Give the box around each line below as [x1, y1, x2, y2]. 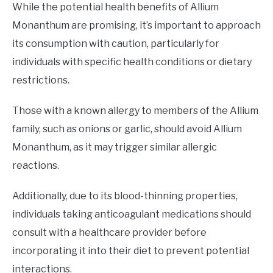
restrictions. [12, 74, 69, 86]
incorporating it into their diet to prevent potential [12, 244, 249, 257]
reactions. [12, 159, 59, 171]
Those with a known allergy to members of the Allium [12, 104, 258, 116]
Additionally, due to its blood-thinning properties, [12, 190, 238, 202]
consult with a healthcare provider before [12, 226, 207, 238]
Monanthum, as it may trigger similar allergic [12, 141, 217, 153]
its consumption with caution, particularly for [12, 37, 219, 49]
